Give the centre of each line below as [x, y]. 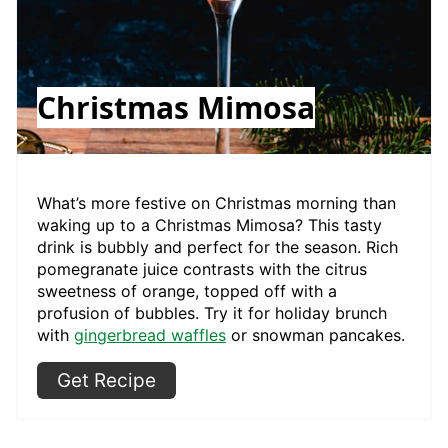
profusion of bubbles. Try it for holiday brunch [212, 313]
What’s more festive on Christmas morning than [216, 203]
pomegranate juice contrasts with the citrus [202, 269]
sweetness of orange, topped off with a [187, 291]
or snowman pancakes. [315, 335]
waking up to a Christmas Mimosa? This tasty [209, 225]
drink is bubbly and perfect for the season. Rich [217, 247]
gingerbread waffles [150, 335]
